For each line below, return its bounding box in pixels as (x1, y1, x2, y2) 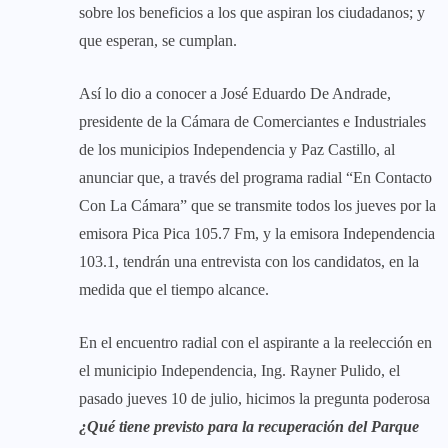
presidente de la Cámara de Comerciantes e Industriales (79, 113, 426, 131)
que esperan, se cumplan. (79, 32, 237, 50)
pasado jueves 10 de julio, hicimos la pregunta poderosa (79, 390, 430, 408)
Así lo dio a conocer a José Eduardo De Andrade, (79, 85, 391, 103)
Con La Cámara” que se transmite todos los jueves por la (79, 197, 436, 215)
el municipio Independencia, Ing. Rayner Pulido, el (79, 362, 400, 380)
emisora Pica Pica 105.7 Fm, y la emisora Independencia (79, 225, 435, 243)
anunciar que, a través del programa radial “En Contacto (79, 169, 432, 187)
